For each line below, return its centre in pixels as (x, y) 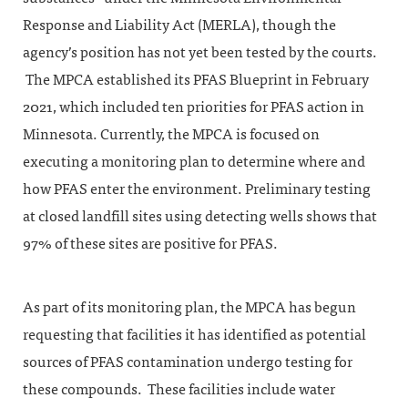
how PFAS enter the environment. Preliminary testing (197, 189)
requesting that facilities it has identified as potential (194, 335)
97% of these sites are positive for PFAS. (150, 244)
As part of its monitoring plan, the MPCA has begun (189, 307)
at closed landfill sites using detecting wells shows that (200, 216)
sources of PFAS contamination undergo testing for (188, 362)
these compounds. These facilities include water (179, 389)
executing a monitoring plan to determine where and (194, 162)
